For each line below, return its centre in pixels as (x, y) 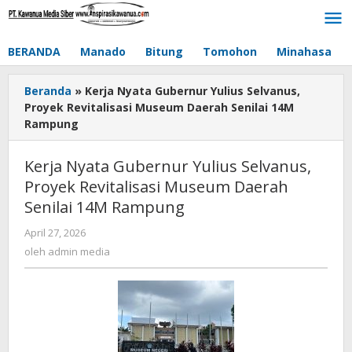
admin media (79, 251)
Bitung (164, 51)
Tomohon (230, 51)
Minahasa (304, 51)
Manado (103, 51)
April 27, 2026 (55, 233)
